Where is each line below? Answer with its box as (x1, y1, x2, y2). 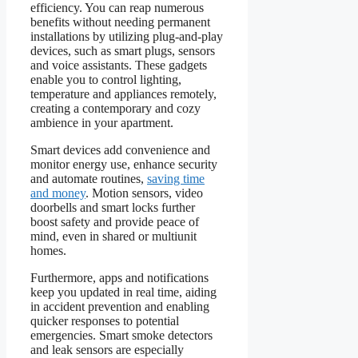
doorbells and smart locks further (30, 201, 195, 215)
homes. (30, 244, 66, 258)
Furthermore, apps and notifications (30, 271, 209, 285)
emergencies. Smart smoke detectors (30, 328, 213, 343)
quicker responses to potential (30, 314, 179, 328)
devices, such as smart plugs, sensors (30, 44, 215, 58)
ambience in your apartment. (30, 116, 173, 130)
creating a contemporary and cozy (30, 101, 201, 116)
